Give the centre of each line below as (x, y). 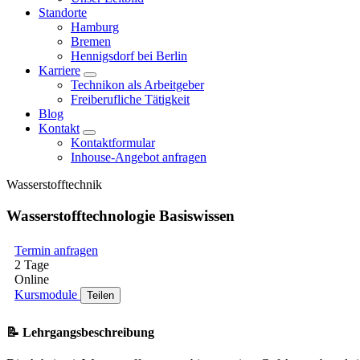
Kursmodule (46, 295)
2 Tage (32, 265)
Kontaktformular (113, 143)
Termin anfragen (56, 251)
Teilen (100, 296)
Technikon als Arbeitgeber (137, 85)
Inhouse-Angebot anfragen (139, 157)
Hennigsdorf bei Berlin (129, 56)
